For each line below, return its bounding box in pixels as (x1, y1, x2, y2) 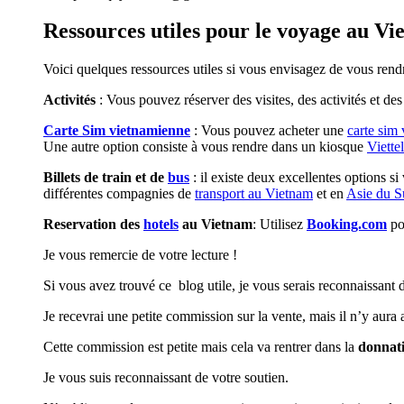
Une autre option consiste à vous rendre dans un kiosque (43, 139, 367, 155)
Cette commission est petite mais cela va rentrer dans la (43, 339, 358, 355)
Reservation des (43, 216, 143, 233)
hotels (143, 216, 179, 233)
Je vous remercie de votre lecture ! (43, 247, 237, 263)
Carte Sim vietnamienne (43, 123, 190, 139)
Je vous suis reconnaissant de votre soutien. (43, 370, 289, 386)
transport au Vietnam (195, 186, 313, 202)
